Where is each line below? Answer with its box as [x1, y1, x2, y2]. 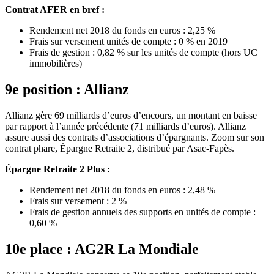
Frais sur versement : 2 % [29, 195, 127, 206]
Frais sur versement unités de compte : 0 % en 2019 [29, 35, 228, 46]
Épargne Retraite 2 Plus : [5, 163, 110, 174]
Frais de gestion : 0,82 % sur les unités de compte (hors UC [29, 46, 257, 57]
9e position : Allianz [5, 81, 129, 97]
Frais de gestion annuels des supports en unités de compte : [29, 206, 256, 217]
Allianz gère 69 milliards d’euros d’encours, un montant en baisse [5, 109, 257, 120]
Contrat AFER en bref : [5, 4, 105, 15]
